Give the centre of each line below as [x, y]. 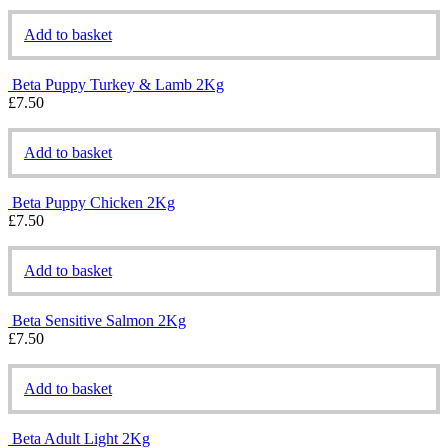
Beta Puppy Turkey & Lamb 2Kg [118, 84]
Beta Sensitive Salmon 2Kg [99, 320]
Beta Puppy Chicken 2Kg [93, 202]
